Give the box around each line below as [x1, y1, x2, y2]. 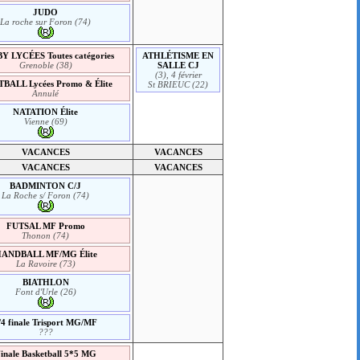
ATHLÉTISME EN [142, 50, 215, 60]
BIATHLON [22, 276, 69, 287]
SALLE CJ [157, 59, 199, 70]
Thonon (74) [22, 230, 70, 240]
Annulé [32, 88, 59, 98]
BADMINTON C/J [10, 180, 82, 190]
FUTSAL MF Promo [6, 220, 85, 231]
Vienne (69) [23, 116, 67, 126]
